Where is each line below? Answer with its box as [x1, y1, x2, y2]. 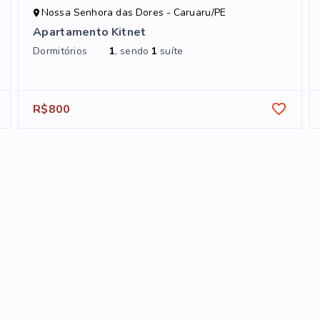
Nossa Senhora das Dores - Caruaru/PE [41, 6, 226, 20]
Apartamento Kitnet [33, 24, 146, 41]
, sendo [115, 44, 152, 59]
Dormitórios [33, 44, 88, 59]
